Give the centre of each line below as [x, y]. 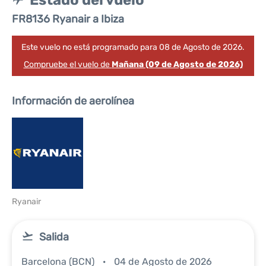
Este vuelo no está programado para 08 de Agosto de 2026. [133, 47]
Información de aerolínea [73, 101]
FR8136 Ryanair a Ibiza [68, 19]
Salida [54, 237]
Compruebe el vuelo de [67, 64]
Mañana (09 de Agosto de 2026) [177, 64]
